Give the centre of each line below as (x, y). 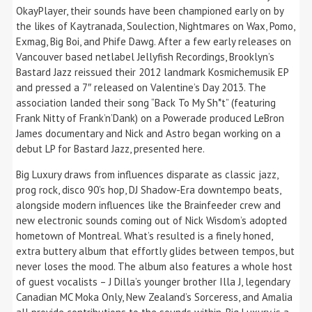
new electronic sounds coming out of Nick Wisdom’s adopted (151, 220)
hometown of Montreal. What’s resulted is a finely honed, (144, 235)
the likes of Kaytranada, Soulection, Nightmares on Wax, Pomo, (155, 26)
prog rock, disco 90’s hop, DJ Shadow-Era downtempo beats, (148, 189)
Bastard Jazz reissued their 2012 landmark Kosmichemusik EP (152, 72)
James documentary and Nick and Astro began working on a (148, 133)
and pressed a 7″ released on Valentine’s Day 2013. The (141, 87)
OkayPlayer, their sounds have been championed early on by (150, 10)
